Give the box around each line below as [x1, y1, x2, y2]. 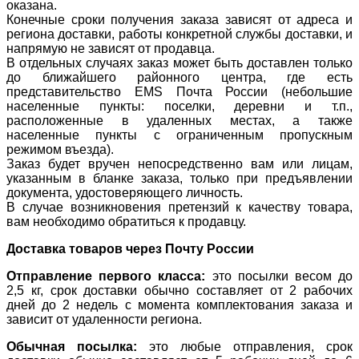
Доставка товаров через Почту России [6, 241, 254, 256]
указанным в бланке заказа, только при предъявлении [6, 171, 353, 185]
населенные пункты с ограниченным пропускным [6, 127, 353, 142]
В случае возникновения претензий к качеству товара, [6, 200, 353, 214]
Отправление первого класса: [6, 268, 206, 283]
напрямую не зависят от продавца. [6, 41, 215, 55]
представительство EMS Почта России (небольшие [6, 84, 353, 99]
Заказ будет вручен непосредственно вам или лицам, [6, 156, 353, 171]
